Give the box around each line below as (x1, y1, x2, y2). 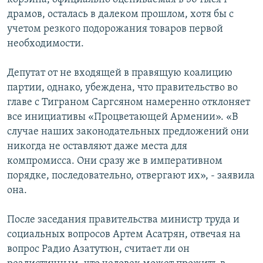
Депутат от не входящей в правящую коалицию (7, 68, 232, 79)
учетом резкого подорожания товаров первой (7, 23, 223, 35)
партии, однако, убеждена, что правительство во (7, 82, 238, 94)
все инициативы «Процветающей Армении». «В (7, 112, 238, 123)
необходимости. (7, 38, 84, 50)
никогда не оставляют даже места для (7, 141, 187, 153)
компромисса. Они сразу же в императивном (7, 156, 222, 167)
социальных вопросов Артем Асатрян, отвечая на (7, 229, 241, 241)
